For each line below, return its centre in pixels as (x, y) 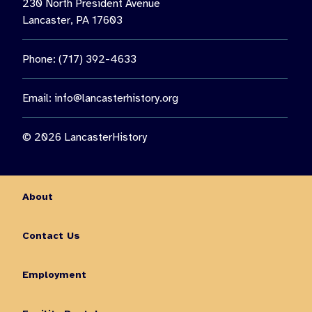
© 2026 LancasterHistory (85, 137)
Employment (54, 274)
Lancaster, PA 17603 (72, 20)
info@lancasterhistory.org (116, 98)
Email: (38, 98)
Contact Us (51, 235)
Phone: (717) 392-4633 (79, 59)
